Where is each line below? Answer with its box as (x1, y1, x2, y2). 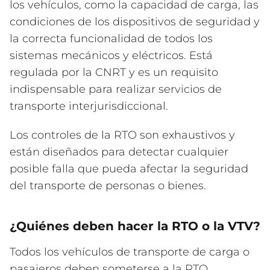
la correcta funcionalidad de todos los (10, 32, 213, 45)
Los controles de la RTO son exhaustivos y (10, 128, 235, 142)
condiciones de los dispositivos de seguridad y (10, 15, 260, 28)
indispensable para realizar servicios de (10, 83, 222, 96)
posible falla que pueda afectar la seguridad (10, 162, 248, 175)
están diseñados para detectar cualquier (10, 145, 228, 159)
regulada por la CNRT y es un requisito (10, 66, 218, 79)
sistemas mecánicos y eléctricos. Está (10, 49, 213, 62)
